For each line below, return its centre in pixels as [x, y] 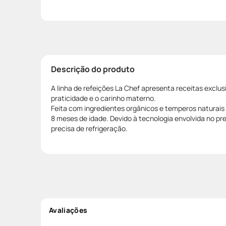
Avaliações [68, 210]
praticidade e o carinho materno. [103, 98]
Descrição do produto [93, 69]
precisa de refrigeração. [89, 128]
